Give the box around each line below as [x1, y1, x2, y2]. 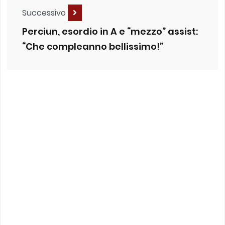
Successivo [22, 7, 68, 19]
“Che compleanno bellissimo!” [22, 40, 163, 53]
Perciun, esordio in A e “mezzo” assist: [22, 25, 198, 38]
